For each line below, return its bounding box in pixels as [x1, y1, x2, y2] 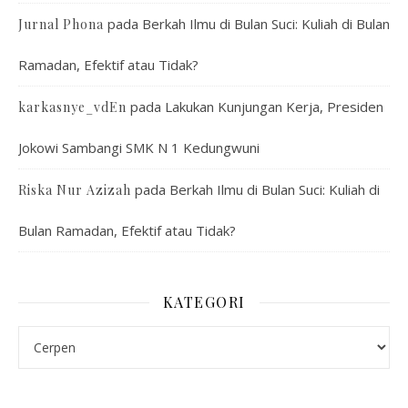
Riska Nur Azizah [18, 181, 131, 199]
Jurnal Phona [18, 15, 104, 33]
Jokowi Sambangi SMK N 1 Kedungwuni [18, 138, 260, 157]
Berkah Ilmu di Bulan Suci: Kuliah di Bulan [142, 15, 390, 33]
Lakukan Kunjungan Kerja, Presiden [165, 97, 383, 116]
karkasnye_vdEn [18, 98, 127, 116]
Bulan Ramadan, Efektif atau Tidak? [18, 221, 236, 240]
